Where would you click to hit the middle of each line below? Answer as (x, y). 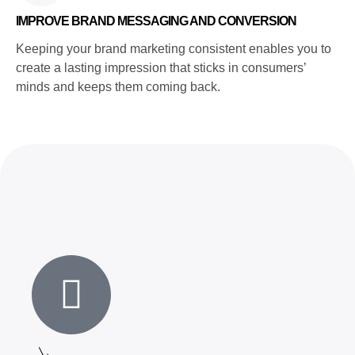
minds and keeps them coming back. (118, 86)
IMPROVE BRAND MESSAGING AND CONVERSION (156, 21)
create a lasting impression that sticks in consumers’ (161, 67)
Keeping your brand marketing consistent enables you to (174, 48)
